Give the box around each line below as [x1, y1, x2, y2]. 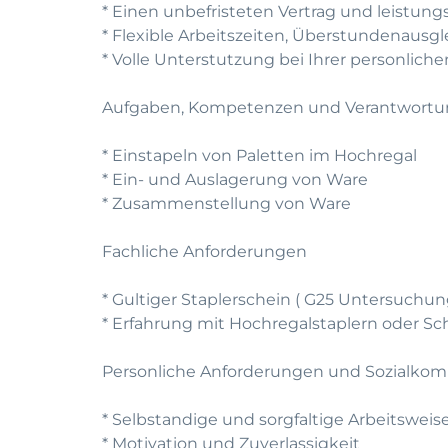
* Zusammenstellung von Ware [102, 194, 351, 213]
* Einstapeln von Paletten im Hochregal [102, 146, 417, 165]
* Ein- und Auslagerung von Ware [102, 170, 368, 189]
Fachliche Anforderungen [102, 242, 307, 261]
